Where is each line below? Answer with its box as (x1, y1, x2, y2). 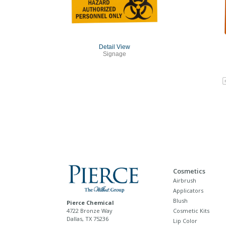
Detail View (98, 43, 130, 50)
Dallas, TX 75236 (67, 214, 108, 222)
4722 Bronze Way (67, 206, 112, 214)
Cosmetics (173, 166, 205, 176)
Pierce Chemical (67, 198, 114, 206)
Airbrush (173, 176, 196, 184)
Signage (102, 50, 126, 58)
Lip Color (173, 216, 197, 224)
